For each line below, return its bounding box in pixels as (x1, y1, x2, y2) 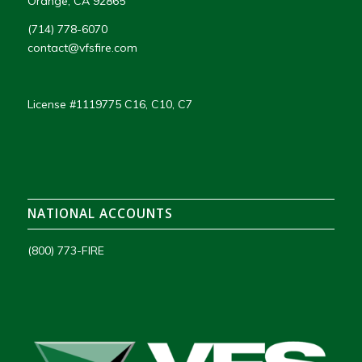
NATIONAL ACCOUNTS (27, 204, 173, 222)
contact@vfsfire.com (27, 40, 137, 55)
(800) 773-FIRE (27, 242, 104, 258)
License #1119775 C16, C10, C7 (27, 96, 192, 112)
